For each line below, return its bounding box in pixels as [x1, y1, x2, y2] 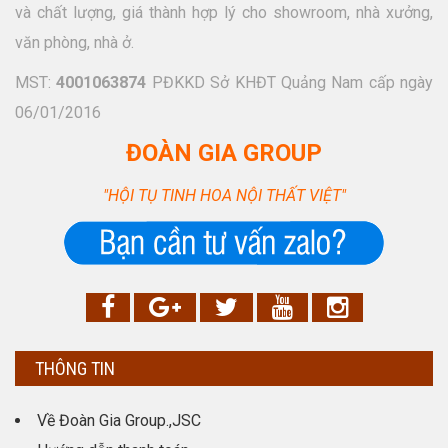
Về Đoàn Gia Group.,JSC [37, 411, 201, 431]
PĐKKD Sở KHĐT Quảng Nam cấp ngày [146, 73, 433, 93]
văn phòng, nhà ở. [15, 33, 134, 53]
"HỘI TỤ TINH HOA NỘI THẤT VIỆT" [102, 186, 346, 206]
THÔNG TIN [35, 358, 115, 380]
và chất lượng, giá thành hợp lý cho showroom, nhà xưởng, [15, 3, 433, 23]
